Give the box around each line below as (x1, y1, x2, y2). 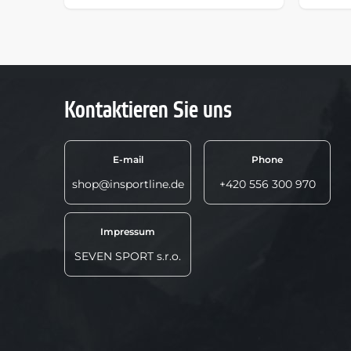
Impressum (100, 226, 155, 238)
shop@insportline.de (71, 177, 184, 192)
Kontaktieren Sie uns (64, 96, 232, 126)
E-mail (112, 154, 143, 166)
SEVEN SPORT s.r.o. (74, 249, 181, 264)
